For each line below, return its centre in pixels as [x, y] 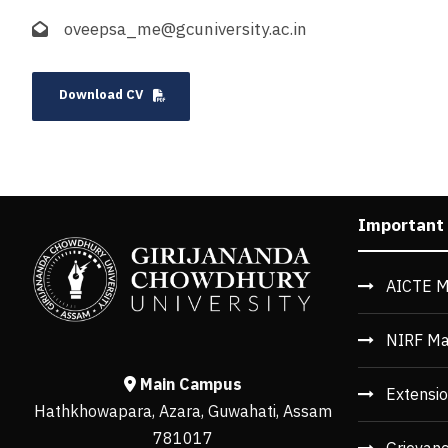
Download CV [101, 94]
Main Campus [189, 383]
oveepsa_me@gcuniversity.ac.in [185, 29]
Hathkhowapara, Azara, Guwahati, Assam [183, 410]
